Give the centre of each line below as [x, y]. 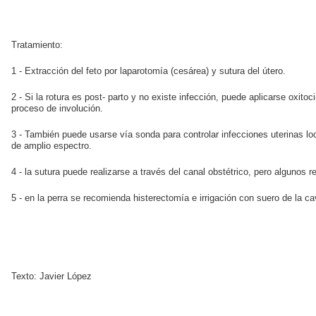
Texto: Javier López [51, 276]
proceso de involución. [57, 109]
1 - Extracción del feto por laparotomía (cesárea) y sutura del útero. [148, 71]
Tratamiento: [37, 45]
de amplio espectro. [51, 146]
